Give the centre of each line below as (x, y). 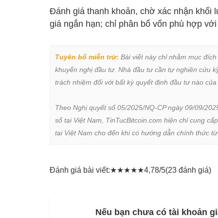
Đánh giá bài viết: (80, 170)
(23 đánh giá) (188, 170)
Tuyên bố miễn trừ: (87, 57)
